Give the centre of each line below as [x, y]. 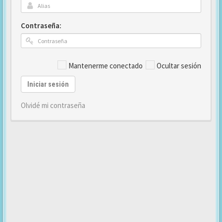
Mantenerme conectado [106, 66]
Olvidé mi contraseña [53, 105]
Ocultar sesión [179, 66]
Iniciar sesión [48, 84]
